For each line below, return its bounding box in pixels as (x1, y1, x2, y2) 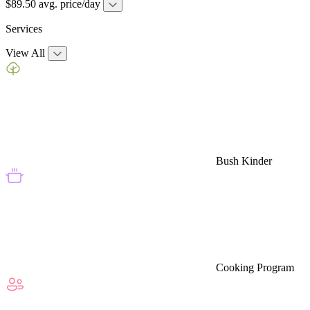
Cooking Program (216, 261, 294, 273)
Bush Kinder (216, 154, 272, 167)
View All (6, 46, 45, 59)
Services (6, 22, 42, 35)
